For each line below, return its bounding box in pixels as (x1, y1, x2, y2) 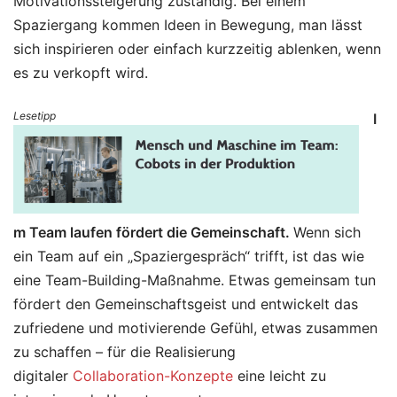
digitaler (13, 367, 73, 385)
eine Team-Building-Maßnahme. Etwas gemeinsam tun (13, 271, 376, 290)
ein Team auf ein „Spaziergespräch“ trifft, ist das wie (13, 247, 364, 266)
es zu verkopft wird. (13, 64, 148, 82)
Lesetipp (13, 109, 56, 123)
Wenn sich (293, 223, 361, 242)
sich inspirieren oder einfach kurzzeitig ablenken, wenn (13, 40, 381, 58)
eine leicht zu (233, 367, 326, 385)
